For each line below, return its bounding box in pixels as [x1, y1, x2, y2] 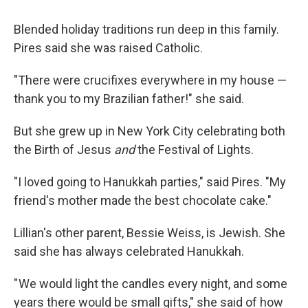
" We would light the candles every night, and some [14, 276, 287, 291]
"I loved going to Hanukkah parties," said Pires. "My [14, 174, 286, 189]
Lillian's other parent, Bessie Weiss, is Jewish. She [14, 225, 285, 240]
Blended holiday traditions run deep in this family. [14, 21, 279, 36]
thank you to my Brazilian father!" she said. [14, 91, 244, 106]
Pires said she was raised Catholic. [14, 40, 203, 55]
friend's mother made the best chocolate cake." [14, 192, 272, 208]
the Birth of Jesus [14, 142, 114, 157]
